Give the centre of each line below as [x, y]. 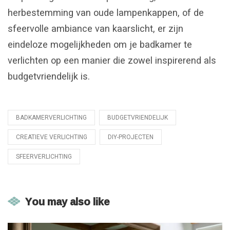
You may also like [68, 201]
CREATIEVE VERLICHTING [52, 137]
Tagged [20, 123]
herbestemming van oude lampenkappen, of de [106, 12]
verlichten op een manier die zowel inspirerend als [112, 60]
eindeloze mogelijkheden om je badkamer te [100, 44]
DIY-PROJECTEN [131, 137]
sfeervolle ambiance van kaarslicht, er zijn [95, 28]
